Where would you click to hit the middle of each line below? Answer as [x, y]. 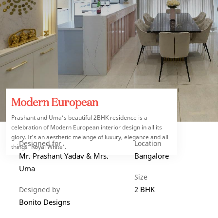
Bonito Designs [45, 202]
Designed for [40, 143]
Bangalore [152, 156]
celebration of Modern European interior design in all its [87, 127]
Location [148, 143]
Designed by [39, 190]
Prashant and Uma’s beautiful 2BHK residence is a [79, 118]
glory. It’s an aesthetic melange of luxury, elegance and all [90, 137]
